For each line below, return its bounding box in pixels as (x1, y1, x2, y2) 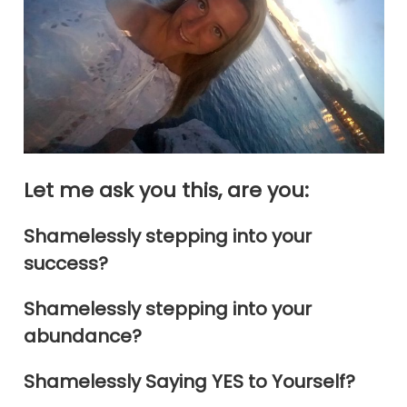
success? (23, 250, 108, 276)
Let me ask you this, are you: (23, 175, 309, 204)
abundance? (23, 323, 142, 349)
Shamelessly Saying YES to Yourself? (23, 368, 355, 394)
